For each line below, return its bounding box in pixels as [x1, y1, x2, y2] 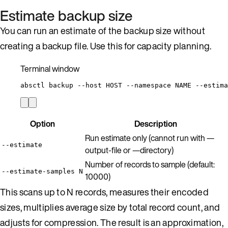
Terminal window [20, 62, 79, 75]
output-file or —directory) [85, 144, 174, 156]
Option [30, 117, 55, 130]
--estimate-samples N [2, 167, 83, 175]
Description [134, 117, 177, 130]
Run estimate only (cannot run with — [85, 131, 214, 144]
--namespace [126, 81, 171, 89]
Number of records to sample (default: [85, 158, 215, 170]
